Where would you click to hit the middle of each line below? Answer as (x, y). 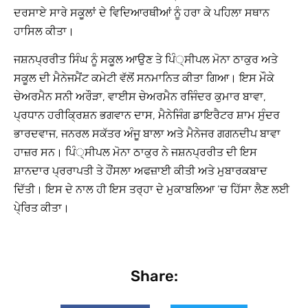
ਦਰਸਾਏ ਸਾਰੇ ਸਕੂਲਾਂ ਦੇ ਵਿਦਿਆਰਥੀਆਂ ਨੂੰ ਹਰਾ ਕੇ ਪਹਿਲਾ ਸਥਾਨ (142, 13)
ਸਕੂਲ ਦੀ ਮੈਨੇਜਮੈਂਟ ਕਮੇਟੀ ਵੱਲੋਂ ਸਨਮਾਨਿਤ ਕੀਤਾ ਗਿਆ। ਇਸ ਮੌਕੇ (144, 78)
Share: (154, 276)
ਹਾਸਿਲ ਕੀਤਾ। (44, 32)
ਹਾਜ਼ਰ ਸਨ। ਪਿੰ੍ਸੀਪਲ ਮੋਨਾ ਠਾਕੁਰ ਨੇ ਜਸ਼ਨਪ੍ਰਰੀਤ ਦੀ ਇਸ (135, 153)
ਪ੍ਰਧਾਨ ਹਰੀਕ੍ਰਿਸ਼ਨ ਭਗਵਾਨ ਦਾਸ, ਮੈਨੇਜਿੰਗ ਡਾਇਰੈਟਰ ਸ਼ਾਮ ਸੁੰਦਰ (147, 115)
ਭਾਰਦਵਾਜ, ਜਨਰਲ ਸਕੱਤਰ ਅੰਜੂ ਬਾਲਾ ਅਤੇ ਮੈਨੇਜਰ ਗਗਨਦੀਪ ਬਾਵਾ (147, 134)
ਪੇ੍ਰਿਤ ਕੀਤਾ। (42, 208)
